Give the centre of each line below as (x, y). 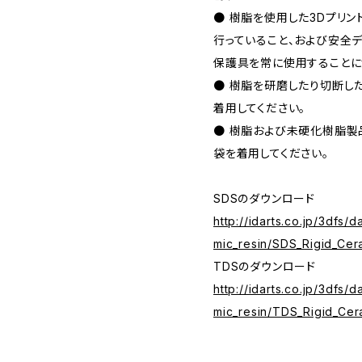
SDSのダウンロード (264, 198)
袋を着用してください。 (271, 153)
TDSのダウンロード (265, 266)
